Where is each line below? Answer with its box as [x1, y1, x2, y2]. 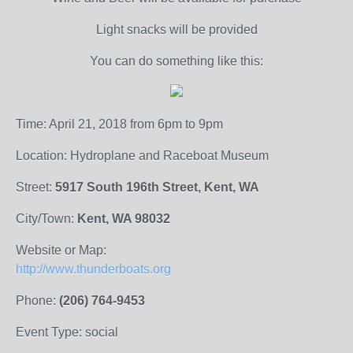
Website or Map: [16, 243, 106, 257]
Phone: [16, 294, 59, 307]
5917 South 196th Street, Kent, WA [55, 180, 259, 194]
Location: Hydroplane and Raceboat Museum [16, 149, 269, 162]
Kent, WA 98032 [77, 212, 170, 225]
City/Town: [16, 212, 77, 225]
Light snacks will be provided [95, 23, 258, 36]
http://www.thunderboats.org [16, 262, 171, 276]
